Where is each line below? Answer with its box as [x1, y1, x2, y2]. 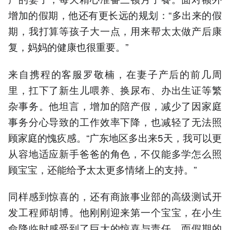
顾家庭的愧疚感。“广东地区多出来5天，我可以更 [8, 130, 222, 144]
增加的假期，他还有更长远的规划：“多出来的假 [8, 8, 222, 22]
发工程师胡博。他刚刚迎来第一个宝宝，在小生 [8, 204, 222, 219]
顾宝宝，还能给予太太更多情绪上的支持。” [8, 162, 197, 176]
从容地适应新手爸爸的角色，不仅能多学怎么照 [8, 146, 222, 160]
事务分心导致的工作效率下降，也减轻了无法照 [8, 114, 222, 128]
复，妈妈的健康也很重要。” [8, 40, 133, 54]
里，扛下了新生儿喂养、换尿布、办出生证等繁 [8, 82, 222, 97]
